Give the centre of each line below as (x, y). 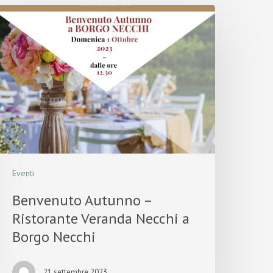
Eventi (23, 173)
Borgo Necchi (54, 236)
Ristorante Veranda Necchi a (101, 218)
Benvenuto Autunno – (82, 200)
